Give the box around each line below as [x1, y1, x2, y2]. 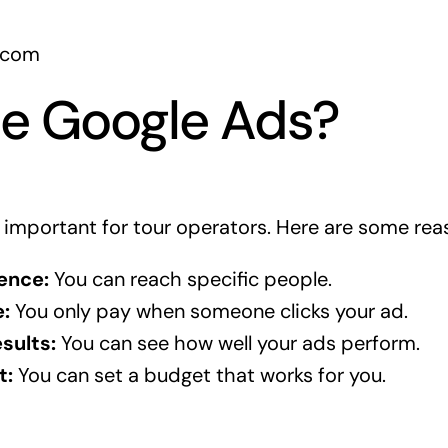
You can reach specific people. [48, 265, 332, 292]
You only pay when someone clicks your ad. [9, 297, 408, 324]
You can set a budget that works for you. [12, 361, 386, 388]
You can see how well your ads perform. [55, 329, 420, 356]
